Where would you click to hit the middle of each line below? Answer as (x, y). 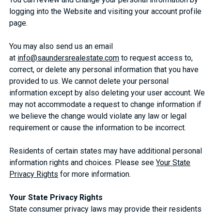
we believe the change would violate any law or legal (98, 116)
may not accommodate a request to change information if (106, 104)
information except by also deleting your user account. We (107, 93)
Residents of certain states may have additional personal (106, 151)
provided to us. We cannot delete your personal (89, 81)
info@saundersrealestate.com (69, 58)
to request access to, (156, 58)
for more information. (95, 174)
